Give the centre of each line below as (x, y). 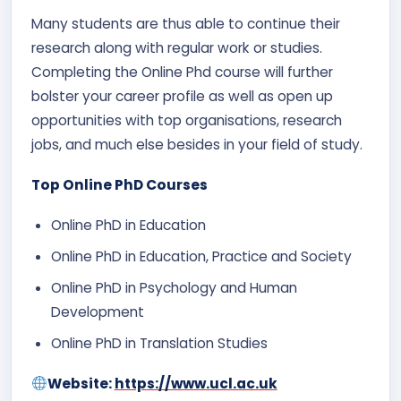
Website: (81, 384)
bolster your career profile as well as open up (182, 96)
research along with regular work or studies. (177, 48)
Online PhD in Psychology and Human (174, 288)
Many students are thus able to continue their (186, 24)
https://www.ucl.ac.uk (196, 384)
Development (98, 312)
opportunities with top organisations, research (187, 120)
